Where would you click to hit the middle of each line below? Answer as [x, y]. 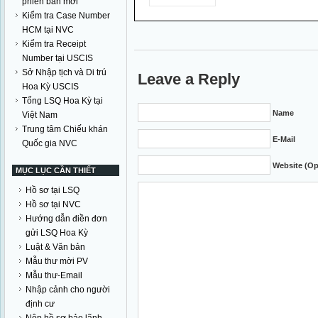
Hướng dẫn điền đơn [66, 219]
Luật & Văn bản [55, 247]
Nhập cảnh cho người [68, 290]
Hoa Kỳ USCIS [50, 87]
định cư [40, 304]
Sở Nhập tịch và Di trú [64, 72]
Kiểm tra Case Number [66, 16]
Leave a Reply [189, 79]
